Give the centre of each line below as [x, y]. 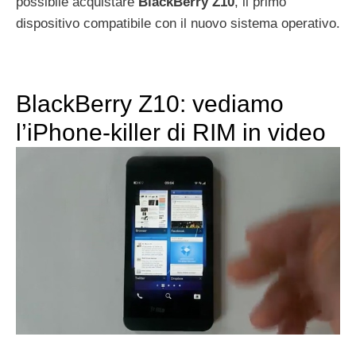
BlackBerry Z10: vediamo [150, 104]
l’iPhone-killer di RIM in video [171, 133]
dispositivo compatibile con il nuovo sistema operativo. [178, 24]
